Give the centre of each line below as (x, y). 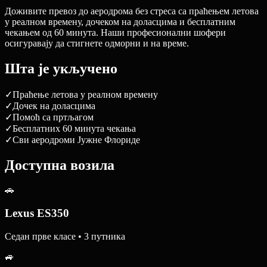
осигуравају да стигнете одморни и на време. (97, 43)
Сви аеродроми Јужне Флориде (76, 139)
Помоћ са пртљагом (53, 117)
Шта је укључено (61, 68)
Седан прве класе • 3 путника (65, 236)
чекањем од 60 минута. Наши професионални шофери (115, 32)
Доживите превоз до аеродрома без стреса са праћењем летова (132, 11)
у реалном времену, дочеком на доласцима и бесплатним (120, 21)
